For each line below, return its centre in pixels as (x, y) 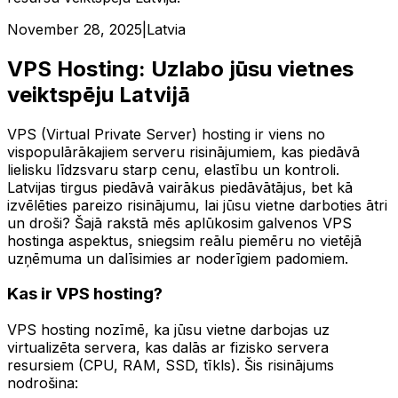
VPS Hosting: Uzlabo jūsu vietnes (180, 68)
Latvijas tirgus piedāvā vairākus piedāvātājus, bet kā (180, 187)
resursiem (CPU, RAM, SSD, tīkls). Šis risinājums (171, 366)
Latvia (166, 29)
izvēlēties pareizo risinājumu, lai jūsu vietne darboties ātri (197, 205)
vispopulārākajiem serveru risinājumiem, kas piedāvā (183, 151)
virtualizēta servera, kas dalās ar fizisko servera (168, 348)
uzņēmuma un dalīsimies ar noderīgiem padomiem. (178, 258)
